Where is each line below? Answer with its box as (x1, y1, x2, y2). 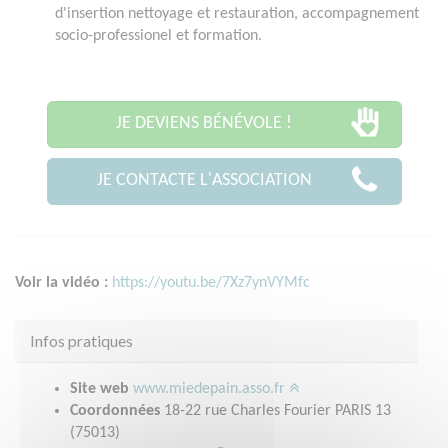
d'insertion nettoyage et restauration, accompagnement (55, 5, 419, 22)
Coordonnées (70, 403, 160, 420)
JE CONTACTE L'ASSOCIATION (96, 170, 312, 190)
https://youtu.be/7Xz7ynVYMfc (112, 275, 310, 292)
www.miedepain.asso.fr (133, 381, 289, 398)
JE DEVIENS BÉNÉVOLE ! (116, 113, 292, 133)
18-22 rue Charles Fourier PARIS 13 (160, 403, 391, 420)
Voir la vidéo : (15, 275, 112, 292)
